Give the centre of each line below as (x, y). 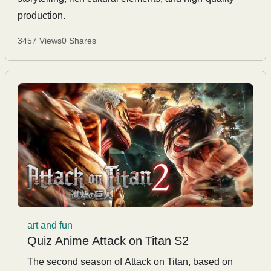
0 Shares (79, 41)
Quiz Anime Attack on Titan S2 (108, 241)
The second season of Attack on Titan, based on (130, 262)
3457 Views (40, 41)
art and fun (50, 225)
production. (41, 16)
